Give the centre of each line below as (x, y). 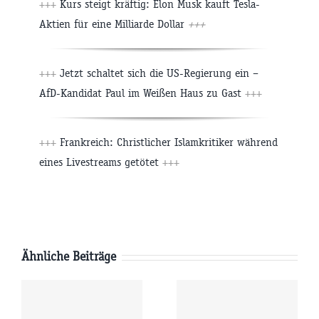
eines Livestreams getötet (101, 162)
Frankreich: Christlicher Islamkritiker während (167, 142)
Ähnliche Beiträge (69, 257)
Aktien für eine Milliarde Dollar (114, 24)
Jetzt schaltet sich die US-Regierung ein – (157, 73)
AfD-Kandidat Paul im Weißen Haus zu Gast (142, 93)
